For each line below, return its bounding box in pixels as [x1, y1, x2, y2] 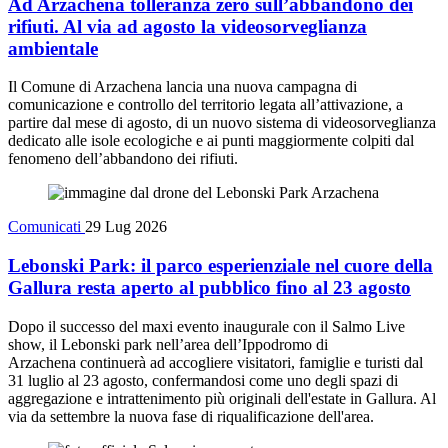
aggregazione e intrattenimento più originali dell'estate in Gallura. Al [8, 389, 436, 407]
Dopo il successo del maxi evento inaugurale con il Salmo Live [8, 317, 405, 335]
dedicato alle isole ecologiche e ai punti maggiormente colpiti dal [8, 132, 414, 150]
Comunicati [8, 218, 85, 236]
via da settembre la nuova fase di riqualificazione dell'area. [8, 407, 374, 425]
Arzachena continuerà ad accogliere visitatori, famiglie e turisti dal [8, 353, 423, 371]
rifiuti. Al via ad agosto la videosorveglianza [8, 15, 367, 37]
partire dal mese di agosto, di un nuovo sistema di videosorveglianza [8, 114, 436, 132]
